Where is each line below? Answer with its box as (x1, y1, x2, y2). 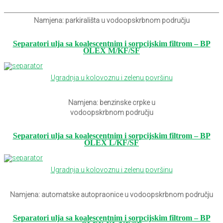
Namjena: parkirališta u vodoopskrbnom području (33, 16, 190, 24)
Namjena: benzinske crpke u (68, 98, 155, 107)
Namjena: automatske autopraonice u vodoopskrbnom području (10, 191, 213, 199)
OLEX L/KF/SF (84, 137, 139, 147)
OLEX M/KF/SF (83, 45, 140, 55)
